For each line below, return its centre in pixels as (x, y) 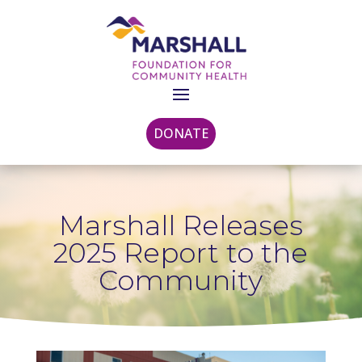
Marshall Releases (181, 226)
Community (181, 281)
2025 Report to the (181, 253)
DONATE (181, 133)
